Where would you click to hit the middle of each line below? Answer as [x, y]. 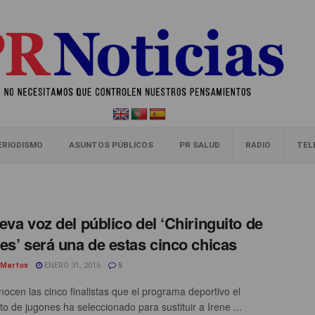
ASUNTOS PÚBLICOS [111, 145]
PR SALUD [199, 145]
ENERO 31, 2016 [71, 265]
